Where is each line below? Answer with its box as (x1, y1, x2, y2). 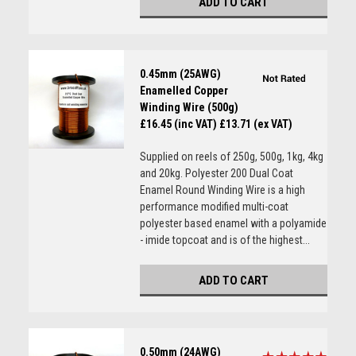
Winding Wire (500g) (139, 101, 238, 114)
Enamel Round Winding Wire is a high (139, 184, 305, 196)
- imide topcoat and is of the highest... (139, 234, 310, 246)
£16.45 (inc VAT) (139, 118, 217, 130)
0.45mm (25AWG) (139, 68, 221, 80)
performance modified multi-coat (139, 200, 288, 213)
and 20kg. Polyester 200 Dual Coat (139, 167, 293, 180)
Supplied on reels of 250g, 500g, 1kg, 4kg (139, 150, 323, 163)
